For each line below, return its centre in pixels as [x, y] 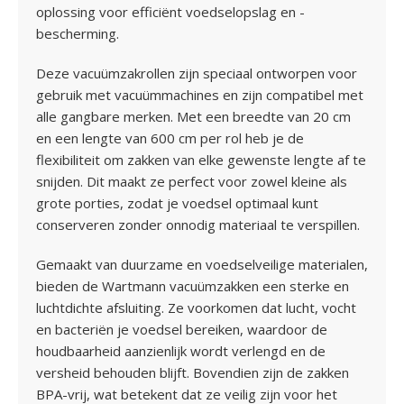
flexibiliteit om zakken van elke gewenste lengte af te [201, 160]
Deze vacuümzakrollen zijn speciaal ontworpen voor [197, 73]
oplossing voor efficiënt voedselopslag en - [170, 12]
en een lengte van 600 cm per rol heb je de [170, 138]
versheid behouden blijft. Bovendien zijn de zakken [193, 372]
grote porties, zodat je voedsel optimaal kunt [177, 203]
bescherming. [78, 33]
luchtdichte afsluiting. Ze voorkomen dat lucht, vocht [196, 308]
